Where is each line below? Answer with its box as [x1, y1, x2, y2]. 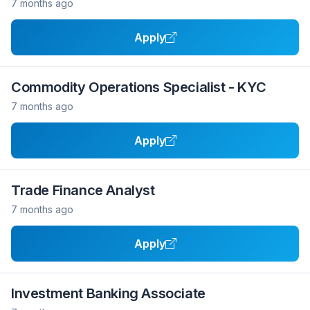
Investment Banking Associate [11, 285, 206, 302]
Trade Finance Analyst [11, 182, 155, 199]
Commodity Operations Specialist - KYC [11, 79, 266, 95]
